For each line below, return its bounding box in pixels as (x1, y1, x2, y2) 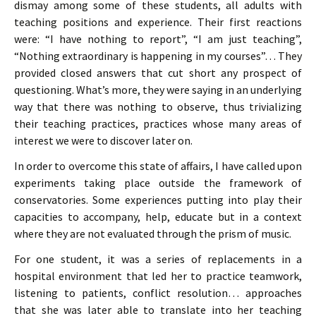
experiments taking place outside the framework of (14, 176, 302, 190)
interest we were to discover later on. (14, 133, 193, 147)
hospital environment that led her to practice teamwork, (14, 269, 302, 283)
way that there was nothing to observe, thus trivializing (14, 99, 302, 114)
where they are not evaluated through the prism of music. (14, 226, 291, 241)
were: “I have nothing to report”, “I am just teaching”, (14, 32, 302, 46)
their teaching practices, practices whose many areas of (14, 116, 302, 130)
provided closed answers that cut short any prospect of (14, 66, 302, 80)
